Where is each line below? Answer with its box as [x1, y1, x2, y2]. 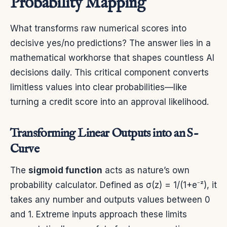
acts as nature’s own [102, 165, 190, 175]
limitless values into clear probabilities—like [10, 82, 187, 92]
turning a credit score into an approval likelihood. [10, 96, 209, 107]
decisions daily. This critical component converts [10, 67, 209, 78]
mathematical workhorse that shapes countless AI [10, 52, 214, 63]
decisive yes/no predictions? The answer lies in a [10, 37, 211, 48]
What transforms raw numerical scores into [10, 23, 186, 33]
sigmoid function [28, 165, 102, 175]
